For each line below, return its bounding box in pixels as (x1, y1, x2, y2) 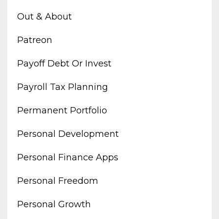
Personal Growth (17, 198, 91, 210)
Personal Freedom (17, 175, 98, 186)
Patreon (17, 34, 52, 45)
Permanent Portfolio (17, 105, 107, 116)
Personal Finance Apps (17, 152, 118, 163)
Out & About (17, 11, 72, 22)
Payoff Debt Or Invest (17, 58, 111, 69)
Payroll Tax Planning (17, 81, 108, 92)
